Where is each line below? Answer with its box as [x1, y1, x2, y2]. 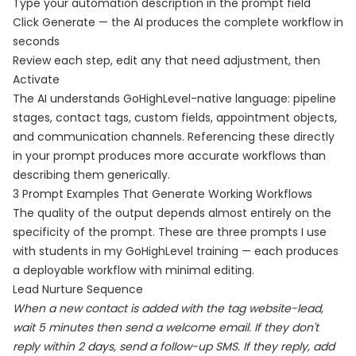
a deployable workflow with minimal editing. [13, 262, 254, 278]
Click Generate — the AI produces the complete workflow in [13, 14, 343, 30]
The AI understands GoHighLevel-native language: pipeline [13, 91, 336, 106]
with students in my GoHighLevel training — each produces [13, 243, 339, 259]
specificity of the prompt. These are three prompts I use [13, 224, 327, 240]
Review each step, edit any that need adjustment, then [13, 52, 320, 68]
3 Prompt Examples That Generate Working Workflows [13, 186, 312, 202]
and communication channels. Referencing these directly [13, 129, 335, 145]
